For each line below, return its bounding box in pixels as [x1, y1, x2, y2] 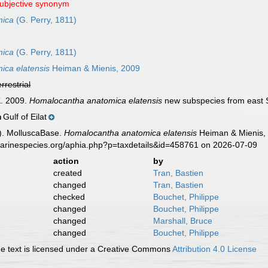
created [53, 168, 82, 178]
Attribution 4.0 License [172, 244, 257, 254]
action [53, 156, 79, 166]
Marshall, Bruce [153, 216, 212, 226]
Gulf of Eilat [3, 112, 47, 121]
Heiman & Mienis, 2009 [50, 63, 141, 73]
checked [53, 192, 85, 202]
